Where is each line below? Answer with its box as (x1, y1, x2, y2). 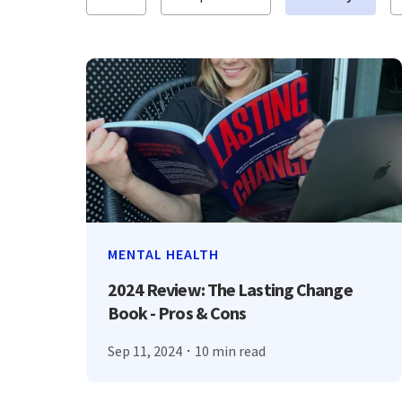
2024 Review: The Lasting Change (107, 278, 353, 301)
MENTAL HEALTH (107, 245, 219, 264)
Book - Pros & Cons (107, 301, 247, 325)
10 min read (195, 341, 267, 360)
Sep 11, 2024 (107, 341, 182, 360)
